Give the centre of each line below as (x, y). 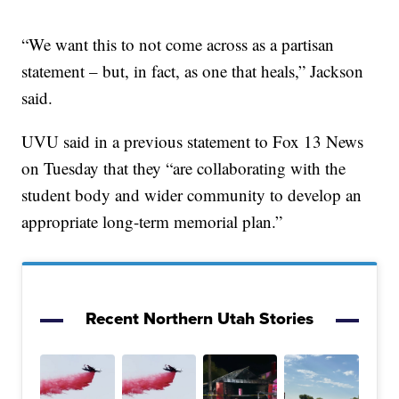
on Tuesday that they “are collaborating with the (184, 168)
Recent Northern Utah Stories (199, 319)
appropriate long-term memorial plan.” (152, 222)
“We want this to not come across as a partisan (178, 45)
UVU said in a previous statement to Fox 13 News (193, 142)
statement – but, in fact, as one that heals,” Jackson (193, 71)
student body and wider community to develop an (192, 195)
